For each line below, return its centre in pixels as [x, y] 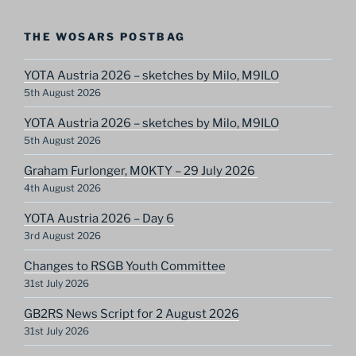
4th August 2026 [62, 188]
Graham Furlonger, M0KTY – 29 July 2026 [141, 170]
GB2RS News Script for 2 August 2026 [132, 313]
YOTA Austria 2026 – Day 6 [99, 218]
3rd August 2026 [62, 235]
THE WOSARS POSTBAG [105, 36]
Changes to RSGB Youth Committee [125, 266]
